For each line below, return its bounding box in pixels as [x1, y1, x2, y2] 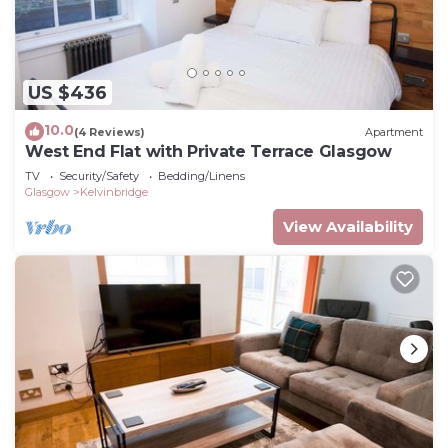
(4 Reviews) [74, 124, 145, 139]
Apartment [365, 124, 423, 139]
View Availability [283, 217, 413, 237]
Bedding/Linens [158, 169, 245, 184]
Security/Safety [59, 169, 139, 184]
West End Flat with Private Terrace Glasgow [25, 142, 392, 162]
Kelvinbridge [80, 185, 148, 200]
